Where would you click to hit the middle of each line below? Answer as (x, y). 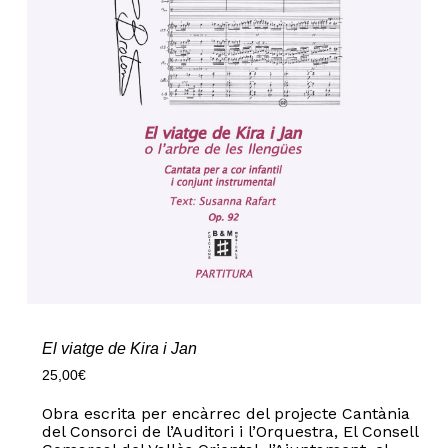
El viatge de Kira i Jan (119, 348)
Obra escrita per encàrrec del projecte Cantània (225, 413)
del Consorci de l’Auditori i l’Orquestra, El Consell (229, 431)
